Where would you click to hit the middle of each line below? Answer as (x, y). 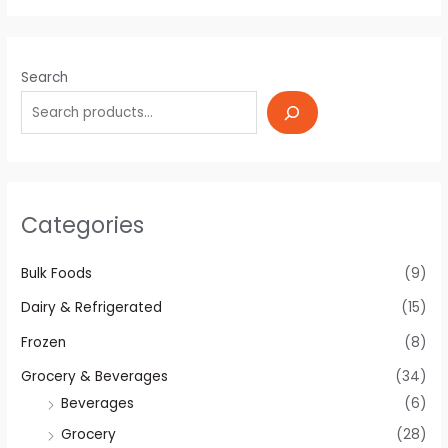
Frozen (44, 342)
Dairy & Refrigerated (92, 308)
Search (45, 78)
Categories (83, 226)
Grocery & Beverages (95, 377)
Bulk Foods (57, 274)
